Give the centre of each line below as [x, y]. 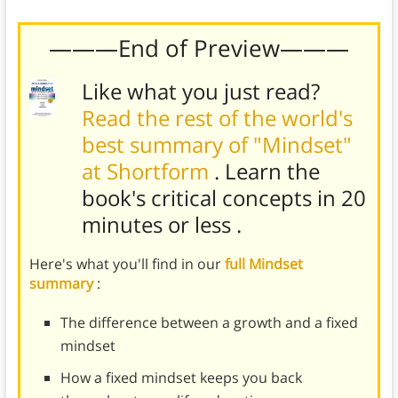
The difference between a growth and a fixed [209, 323]
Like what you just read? [200, 92]
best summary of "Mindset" [216, 145]
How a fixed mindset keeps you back [181, 378]
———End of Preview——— [199, 48]
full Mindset [263, 264]
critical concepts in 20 [258, 198]
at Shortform [147, 171]
